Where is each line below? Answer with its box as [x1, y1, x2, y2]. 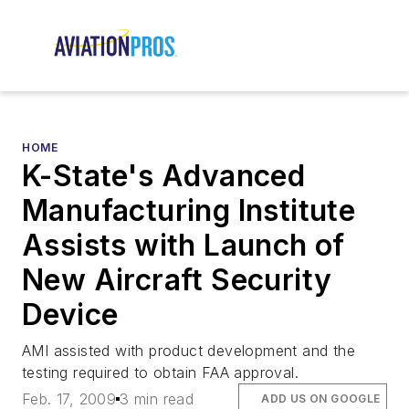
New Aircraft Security [22, 262, 332, 299]
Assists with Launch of [22, 227, 345, 264]
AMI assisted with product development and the [22, 341, 355, 361]
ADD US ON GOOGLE [261, 391, 381, 405]
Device [22, 297, 119, 333]
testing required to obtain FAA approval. [22, 363, 299, 383]
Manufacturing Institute [22, 193, 356, 229]
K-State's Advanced [22, 158, 306, 194]
